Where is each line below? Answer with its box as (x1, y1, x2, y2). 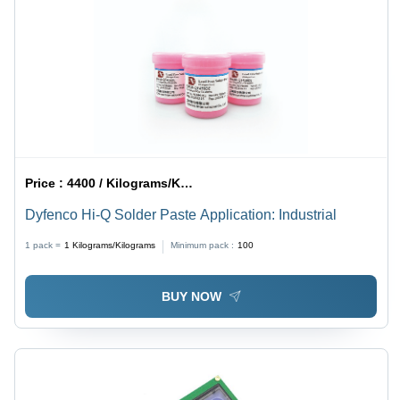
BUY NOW (161, 289, 221, 304)
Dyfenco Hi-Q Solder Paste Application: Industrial (25, 207, 337, 223)
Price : (25, 176, 68, 191)
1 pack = (25, 240, 62, 251)
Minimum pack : (171, 240, 235, 251)
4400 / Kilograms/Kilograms (67, 176, 181, 191)
